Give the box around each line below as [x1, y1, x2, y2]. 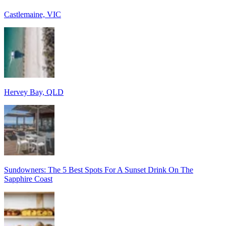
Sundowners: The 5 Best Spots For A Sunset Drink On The [4, 165, 193, 174]
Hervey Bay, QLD [4, 87, 64, 96]
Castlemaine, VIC [4, 10, 61, 19]
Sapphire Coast [4, 174, 52, 183]
